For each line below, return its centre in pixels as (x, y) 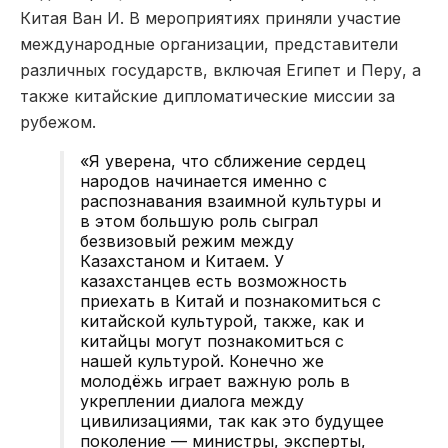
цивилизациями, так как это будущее (232, 420)
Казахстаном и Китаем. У (182, 260)
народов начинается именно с (203, 180)
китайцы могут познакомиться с (212, 340)
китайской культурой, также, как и (222, 320)
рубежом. (58, 121)
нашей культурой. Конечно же (202, 360)
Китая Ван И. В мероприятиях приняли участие (210, 17)
